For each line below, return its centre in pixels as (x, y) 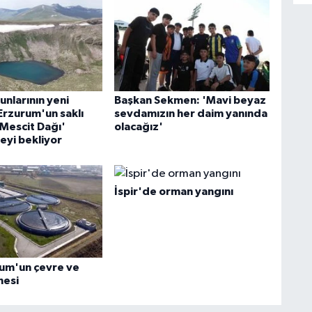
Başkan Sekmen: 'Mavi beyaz (190, 101)
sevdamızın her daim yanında (190, 114)
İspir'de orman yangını (173, 192)
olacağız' (138, 127)
